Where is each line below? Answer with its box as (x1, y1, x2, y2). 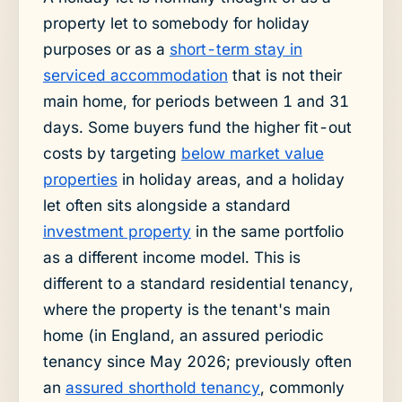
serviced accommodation (42, 66, 228, 85)
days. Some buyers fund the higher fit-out (42, 118, 352, 137)
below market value (180, 144, 324, 163)
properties (42, 170, 118, 189)
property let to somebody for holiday (42, 13, 310, 33)
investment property (42, 222, 191, 241)
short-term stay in (169, 39, 302, 59)
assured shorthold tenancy (65, 378, 260, 398)
